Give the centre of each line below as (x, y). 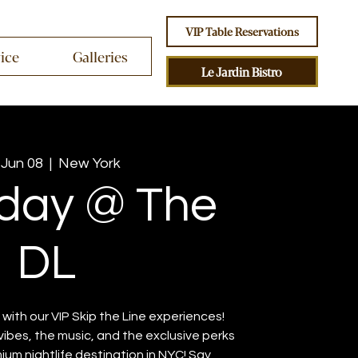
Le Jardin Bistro (242, 71)
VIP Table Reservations (242, 31)
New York (90, 164)
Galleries (100, 56)
